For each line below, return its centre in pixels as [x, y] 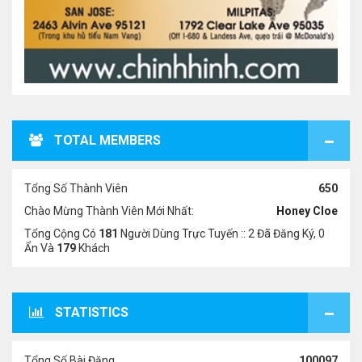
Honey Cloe [307, 211]
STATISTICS [92, 312]
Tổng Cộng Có [61, 234]
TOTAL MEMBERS [107, 140]
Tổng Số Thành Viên [76, 188]
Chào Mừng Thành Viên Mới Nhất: [109, 211]
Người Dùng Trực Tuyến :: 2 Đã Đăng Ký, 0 [221, 234]
